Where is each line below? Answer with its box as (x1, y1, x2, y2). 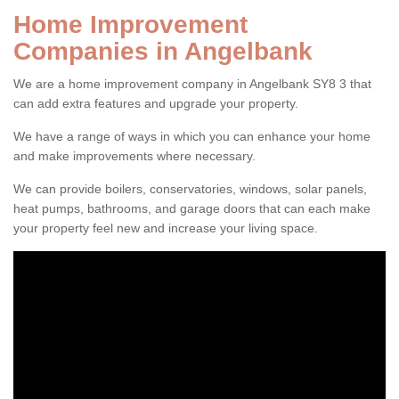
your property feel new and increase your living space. (13, 221, 318, 236)
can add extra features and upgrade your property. (13, 96, 298, 111)
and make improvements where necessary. (13, 149, 256, 164)
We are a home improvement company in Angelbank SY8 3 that (13, 77, 371, 92)
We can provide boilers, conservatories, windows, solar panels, (13, 182, 367, 197)
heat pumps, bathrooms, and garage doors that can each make (13, 201, 370, 216)
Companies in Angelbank (13, 37, 313, 66)
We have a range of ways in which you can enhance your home (13, 129, 370, 144)
